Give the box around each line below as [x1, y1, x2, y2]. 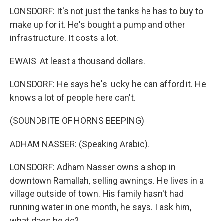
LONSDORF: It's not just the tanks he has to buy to [10, 6, 203, 16]
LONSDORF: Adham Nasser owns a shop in [10, 162, 176, 172]
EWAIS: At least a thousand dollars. [10, 56, 145, 66]
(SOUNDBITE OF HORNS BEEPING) [10, 115, 144, 126]
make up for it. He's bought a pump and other [10, 19, 185, 30]
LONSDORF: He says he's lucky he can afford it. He [10, 79, 206, 89]
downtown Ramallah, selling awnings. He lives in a [10, 175, 204, 185]
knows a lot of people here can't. [10, 92, 136, 103]
